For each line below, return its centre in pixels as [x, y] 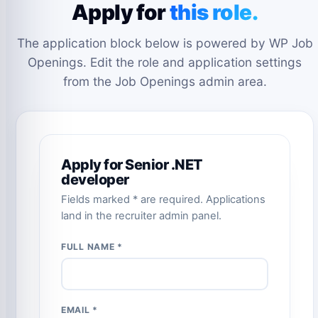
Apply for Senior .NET [132, 165]
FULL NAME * [92, 247]
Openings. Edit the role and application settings [165, 62]
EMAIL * [80, 310]
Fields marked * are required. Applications [163, 200]
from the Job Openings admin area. [165, 82]
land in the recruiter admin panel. [141, 216]
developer [95, 180]
